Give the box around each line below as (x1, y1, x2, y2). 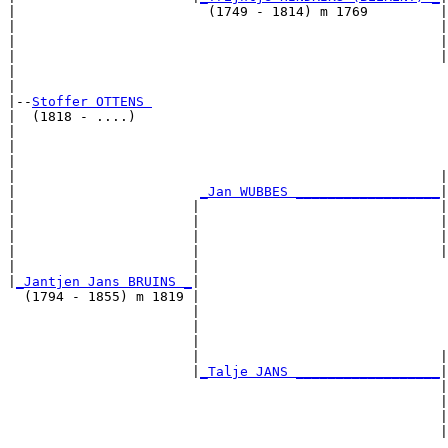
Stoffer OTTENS (32, 94, 152, 110)
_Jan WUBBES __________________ (200, 184, 440, 200)
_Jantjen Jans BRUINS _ (16, 274, 192, 290)
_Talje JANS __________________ (200, 364, 440, 380)
